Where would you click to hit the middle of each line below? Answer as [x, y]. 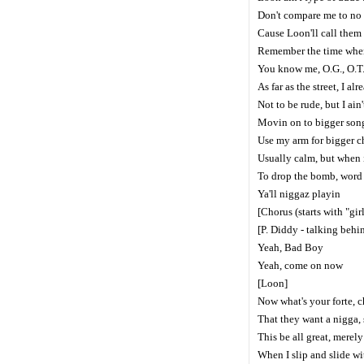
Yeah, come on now [300, 266]
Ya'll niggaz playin [299, 194]
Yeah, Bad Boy [290, 248]
